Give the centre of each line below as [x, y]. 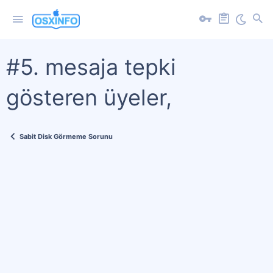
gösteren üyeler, [89, 97]
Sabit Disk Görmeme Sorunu [66, 136]
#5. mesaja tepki [91, 67]
